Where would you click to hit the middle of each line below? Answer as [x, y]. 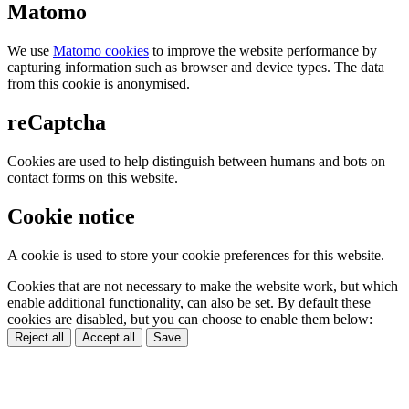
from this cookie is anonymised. [99, 83]
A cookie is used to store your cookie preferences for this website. [196, 255]
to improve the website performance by [263, 50]
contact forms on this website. [93, 177]
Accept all [109, 337]
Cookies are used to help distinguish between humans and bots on [196, 161]
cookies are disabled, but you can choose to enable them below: [190, 319]
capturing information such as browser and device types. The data [196, 67]
